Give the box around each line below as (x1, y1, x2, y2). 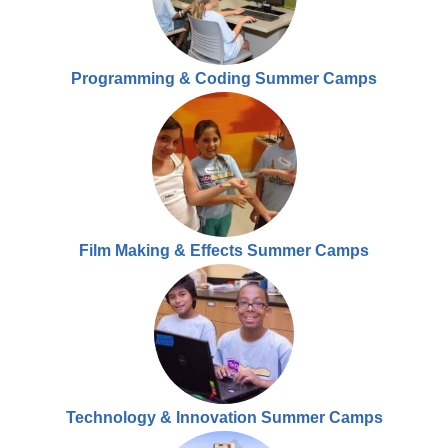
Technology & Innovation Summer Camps (65, 409, 383, 427)
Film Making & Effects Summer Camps (79, 242, 369, 260)
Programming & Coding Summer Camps (71, 70, 377, 88)
